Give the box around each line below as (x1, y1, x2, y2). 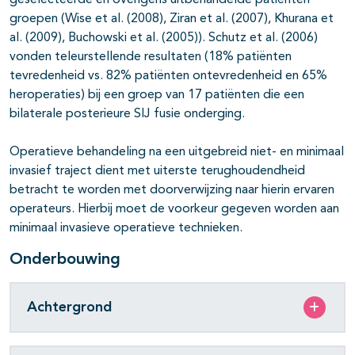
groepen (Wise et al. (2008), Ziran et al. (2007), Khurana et (10, 13, 334, 26)
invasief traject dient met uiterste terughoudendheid (10, 165, 305, 178)
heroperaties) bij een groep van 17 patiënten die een (10, 89, 304, 102)
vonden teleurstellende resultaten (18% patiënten (10, 51, 292, 64)
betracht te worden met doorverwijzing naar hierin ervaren (10, 184, 334, 197)
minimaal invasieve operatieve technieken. (10, 222, 242, 235)
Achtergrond (27, 300, 112, 315)
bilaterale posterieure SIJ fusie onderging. (10, 108, 245, 121)
